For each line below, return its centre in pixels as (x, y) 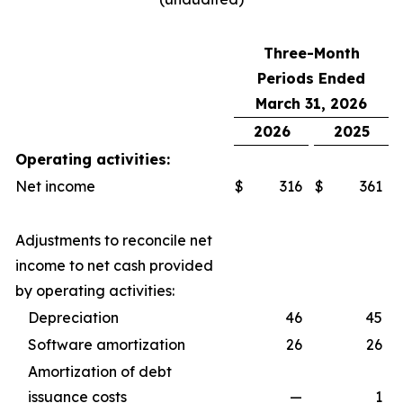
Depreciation (73, 318)
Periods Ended (311, 78)
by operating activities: (95, 291)
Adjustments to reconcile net (114, 240)
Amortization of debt (100, 372)
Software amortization (107, 345)
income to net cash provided (114, 265)
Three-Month (311, 53)
